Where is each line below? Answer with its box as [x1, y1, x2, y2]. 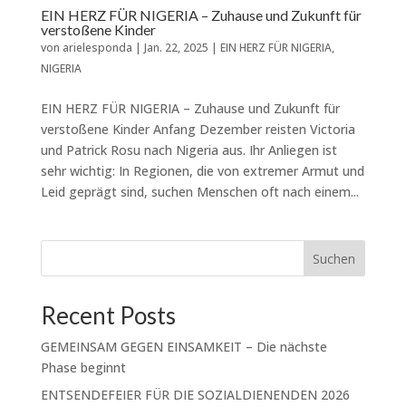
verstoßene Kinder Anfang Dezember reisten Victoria [40, 120, 355, 138]
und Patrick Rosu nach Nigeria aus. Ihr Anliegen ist [40, 140, 337, 159]
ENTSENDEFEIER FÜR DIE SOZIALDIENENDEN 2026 [40, 385, 350, 403]
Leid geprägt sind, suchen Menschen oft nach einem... [40, 182, 359, 200]
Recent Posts [40, 300, 176, 330]
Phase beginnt [40, 358, 126, 376]
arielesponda [62, 39, 132, 55]
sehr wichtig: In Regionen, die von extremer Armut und [40, 161, 364, 179]
